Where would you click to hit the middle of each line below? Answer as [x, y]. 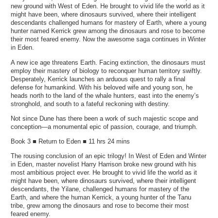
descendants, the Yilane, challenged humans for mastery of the [100, 189]
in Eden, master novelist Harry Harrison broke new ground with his [104, 164]
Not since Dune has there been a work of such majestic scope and [105, 118]
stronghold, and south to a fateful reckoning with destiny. [91, 104]
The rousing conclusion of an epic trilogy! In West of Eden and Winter [109, 156]
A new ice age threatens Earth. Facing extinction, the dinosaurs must [108, 62]
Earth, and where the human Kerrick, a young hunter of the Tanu [101, 198]
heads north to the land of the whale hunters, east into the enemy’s [105, 95]
